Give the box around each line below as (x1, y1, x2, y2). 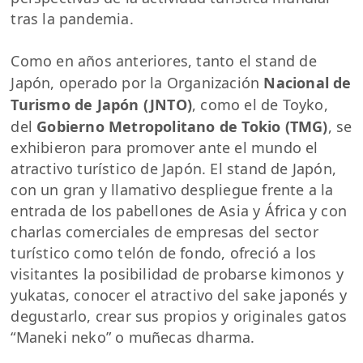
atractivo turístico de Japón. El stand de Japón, (11, 159, 337, 179)
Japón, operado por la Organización (11, 73, 264, 93)
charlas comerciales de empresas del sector (11, 222, 318, 242)
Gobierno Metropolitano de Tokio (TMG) (36, 117, 328, 137)
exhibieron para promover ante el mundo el (11, 138, 318, 158)
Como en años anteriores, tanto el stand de (11, 51, 317, 71)
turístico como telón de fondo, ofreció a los (11, 243, 317, 263)
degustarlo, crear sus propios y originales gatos (11, 306, 348, 327)
